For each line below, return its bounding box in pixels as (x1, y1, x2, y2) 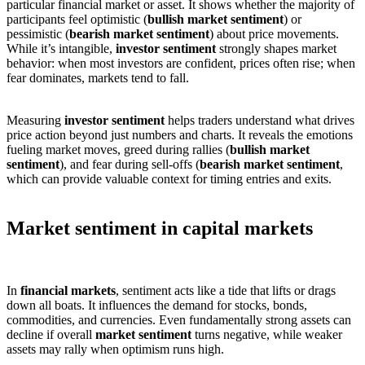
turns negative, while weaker (191, 327, 342, 341)
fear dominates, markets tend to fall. (7, 70, 189, 85)
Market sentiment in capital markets (7, 217, 313, 239)
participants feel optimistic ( (7, 11, 147, 26)
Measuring (7, 112, 64, 127)
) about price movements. (209, 26, 339, 41)
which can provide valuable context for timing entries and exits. (7, 171, 332, 186)
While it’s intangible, (7, 41, 116, 55)
